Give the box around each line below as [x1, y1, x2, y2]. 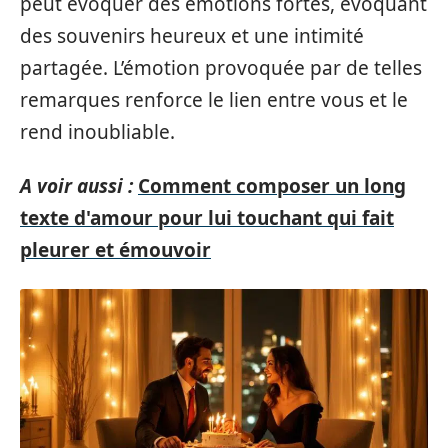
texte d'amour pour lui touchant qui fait [20, 205, 394, 231]
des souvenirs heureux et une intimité [20, 22, 364, 49]
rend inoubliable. [20, 118, 175, 145]
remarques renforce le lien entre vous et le [20, 86, 408, 113]
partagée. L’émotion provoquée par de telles [20, 54, 422, 81]
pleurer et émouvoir [20, 237, 211, 263]
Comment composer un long [138, 173, 406, 199]
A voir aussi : [20, 173, 133, 199]
